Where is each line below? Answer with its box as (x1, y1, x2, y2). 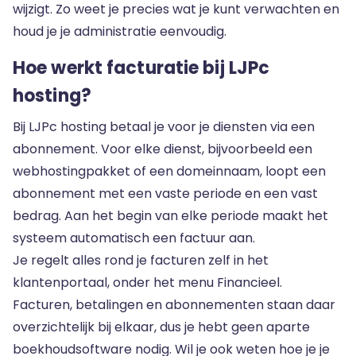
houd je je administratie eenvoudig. (13, 22, 226, 41)
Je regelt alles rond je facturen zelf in (13, 251, 247, 269)
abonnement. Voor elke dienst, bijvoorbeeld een (13, 140, 312, 158)
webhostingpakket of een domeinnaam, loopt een (13, 162, 326, 180)
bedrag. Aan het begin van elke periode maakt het (13, 207, 328, 225)
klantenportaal (13, 273, 107, 292)
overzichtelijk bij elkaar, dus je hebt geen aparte (13, 318, 310, 336)
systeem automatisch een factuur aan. (13, 229, 255, 247)
